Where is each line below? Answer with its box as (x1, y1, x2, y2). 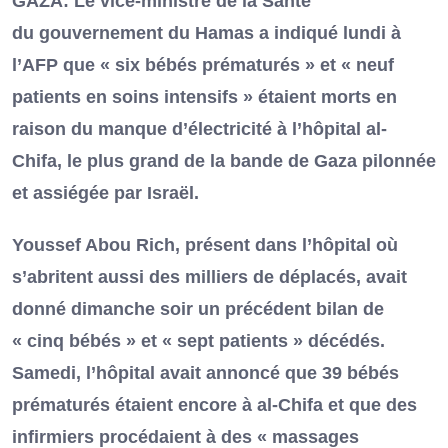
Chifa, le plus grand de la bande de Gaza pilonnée (12, 151, 436, 172)
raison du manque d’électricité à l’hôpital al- (12, 119, 387, 140)
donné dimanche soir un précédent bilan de (12, 299, 384, 320)
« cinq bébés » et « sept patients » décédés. (12, 331, 385, 352)
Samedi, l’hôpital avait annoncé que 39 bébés (12, 363, 399, 384)
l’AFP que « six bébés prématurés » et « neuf (12, 55, 394, 76)
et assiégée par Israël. (12, 183, 199, 204)
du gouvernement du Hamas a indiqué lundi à (12, 23, 401, 44)
